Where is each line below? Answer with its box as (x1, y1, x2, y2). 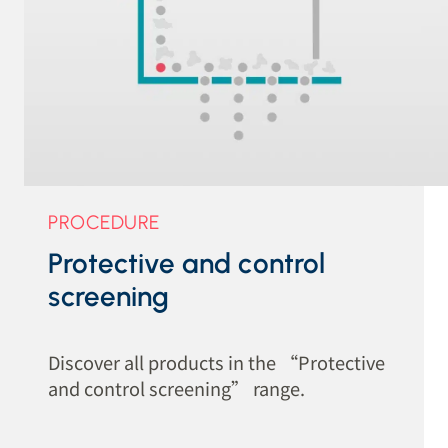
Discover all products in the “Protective (48, 348, 386, 375)
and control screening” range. (48, 374, 306, 401)
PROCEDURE (48, 210, 160, 234)
